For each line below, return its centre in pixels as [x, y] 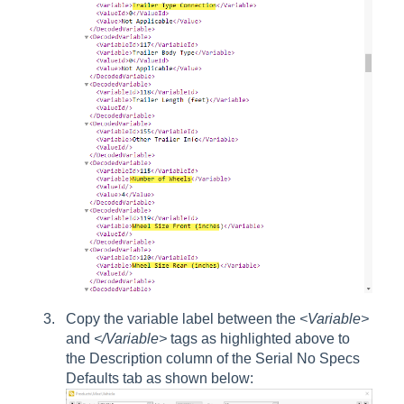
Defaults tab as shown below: [160, 378]
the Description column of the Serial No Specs [213, 358]
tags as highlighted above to [260, 338]
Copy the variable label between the [183, 318]
